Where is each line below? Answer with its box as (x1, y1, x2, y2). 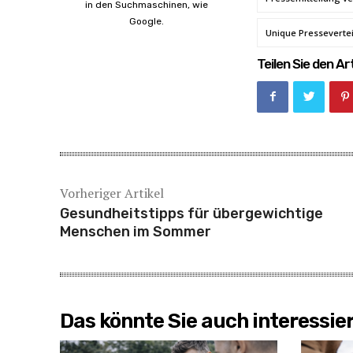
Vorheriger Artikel (60, 184, 164, 202)
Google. (129, 15, 164, 27)
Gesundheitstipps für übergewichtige (60, 204, 323, 222)
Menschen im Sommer (60, 222, 211, 240)
